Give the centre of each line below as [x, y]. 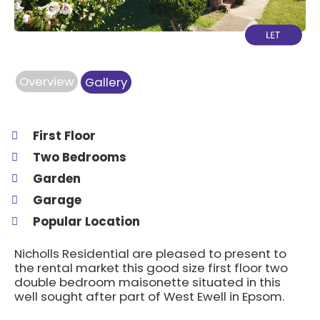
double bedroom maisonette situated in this [147, 282]
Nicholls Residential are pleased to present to [150, 254]
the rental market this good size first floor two [151, 268]
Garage [57, 200]
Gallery [106, 82]
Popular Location [86, 221]
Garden [57, 179]
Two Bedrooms [80, 157]
